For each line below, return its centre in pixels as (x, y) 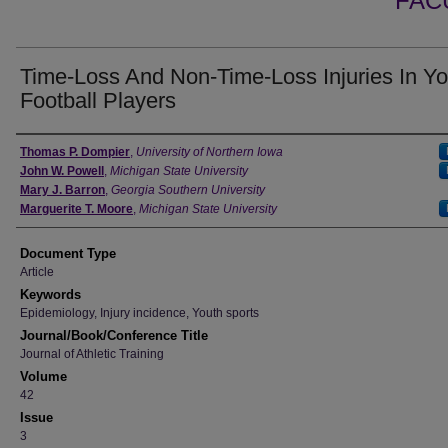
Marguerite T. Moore (76, 209)
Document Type (68, 253)
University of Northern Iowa (209, 152)
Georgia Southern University (188, 190)
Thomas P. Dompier (75, 152)
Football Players (98, 100)
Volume (43, 376)
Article (37, 272)
